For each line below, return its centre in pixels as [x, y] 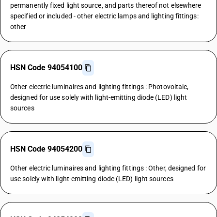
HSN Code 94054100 [46, 68]
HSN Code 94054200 [46, 149]
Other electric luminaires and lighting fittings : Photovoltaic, [100, 87]
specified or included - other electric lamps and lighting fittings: [104, 16]
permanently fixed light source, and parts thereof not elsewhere [106, 5]
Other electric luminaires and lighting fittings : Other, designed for [108, 168]
